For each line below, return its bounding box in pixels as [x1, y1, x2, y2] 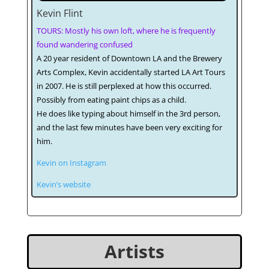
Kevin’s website [36, 179, 91, 190]
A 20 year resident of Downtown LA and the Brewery [36, 53, 222, 64]
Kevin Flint [36, 7, 83, 20]
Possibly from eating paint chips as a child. [36, 94, 186, 106]
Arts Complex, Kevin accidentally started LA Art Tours [36, 67, 225, 78]
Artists [104, 239, 165, 264]
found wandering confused [36, 39, 133, 50]
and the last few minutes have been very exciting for [36, 122, 222, 133]
